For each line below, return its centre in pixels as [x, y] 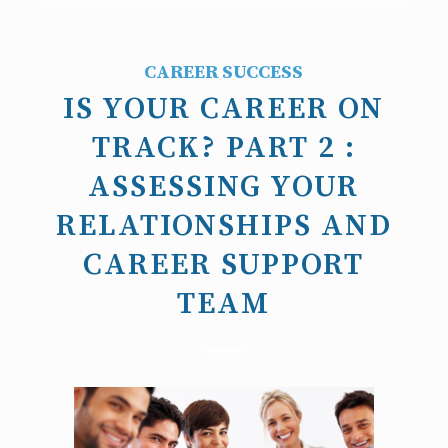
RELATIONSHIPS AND [223, 226]
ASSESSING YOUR [224, 187]
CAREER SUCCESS [224, 73]
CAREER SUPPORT [224, 265]
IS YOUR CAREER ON [224, 109]
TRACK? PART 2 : [223, 148]
